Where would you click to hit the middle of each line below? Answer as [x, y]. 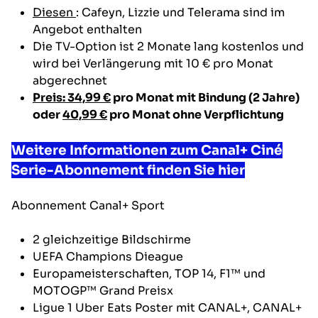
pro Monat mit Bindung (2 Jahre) [205, 97]
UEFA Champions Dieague [108, 256]
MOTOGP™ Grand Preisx [103, 290]
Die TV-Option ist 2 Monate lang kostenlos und [168, 46]
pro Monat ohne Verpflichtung [196, 114]
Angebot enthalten [87, 29]
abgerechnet [70, 80]
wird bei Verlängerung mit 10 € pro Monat [153, 63]
